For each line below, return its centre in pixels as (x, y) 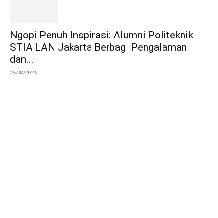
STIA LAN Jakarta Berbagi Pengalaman (98, 47)
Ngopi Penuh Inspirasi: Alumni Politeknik (101, 35)
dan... (22, 59)
